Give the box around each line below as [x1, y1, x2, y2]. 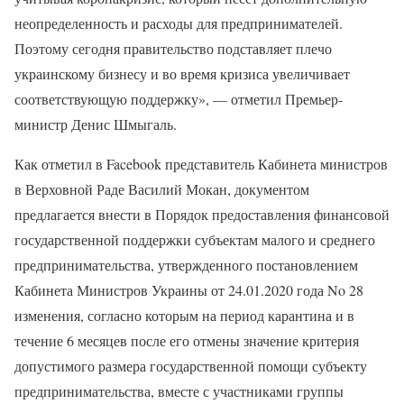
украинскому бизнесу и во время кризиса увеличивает [14, 63, 350, 83]
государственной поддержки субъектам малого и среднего [14, 229, 375, 249]
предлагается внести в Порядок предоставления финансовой [14, 204, 390, 224]
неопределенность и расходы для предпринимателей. [14, 13, 343, 32]
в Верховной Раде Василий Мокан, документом [14, 179, 309, 198]
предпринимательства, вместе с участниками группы [14, 381, 344, 400]
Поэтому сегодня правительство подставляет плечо [14, 38, 332, 58]
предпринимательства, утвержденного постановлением [14, 254, 358, 274]
